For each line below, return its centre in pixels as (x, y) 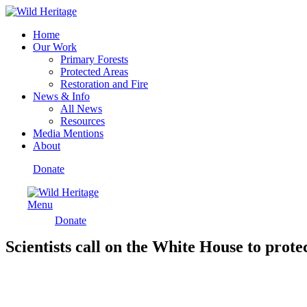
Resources (83, 121)
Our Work (55, 47)
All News (81, 109)
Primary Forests (94, 59)
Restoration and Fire (104, 84)
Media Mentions (68, 133)
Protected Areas (94, 72)
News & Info (61, 96)
